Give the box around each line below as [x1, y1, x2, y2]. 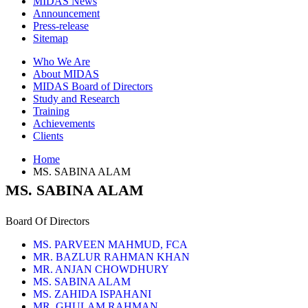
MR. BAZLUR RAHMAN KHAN [33, 251, 190, 263]
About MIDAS [33, 67, 99, 80]
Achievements [33, 117, 95, 129]
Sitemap [33, 32, 68, 44]
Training [33, 104, 69, 117]
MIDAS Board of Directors [33, 80, 153, 92]
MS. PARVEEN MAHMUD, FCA [33, 239, 188, 251]
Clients [33, 129, 63, 142]
